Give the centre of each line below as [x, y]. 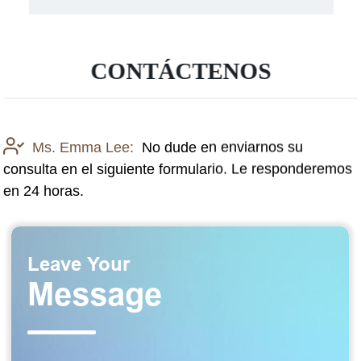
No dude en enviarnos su [223, 147]
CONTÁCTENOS [181, 71]
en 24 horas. [44, 191]
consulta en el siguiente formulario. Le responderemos [178, 169]
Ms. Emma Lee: [83, 147]
